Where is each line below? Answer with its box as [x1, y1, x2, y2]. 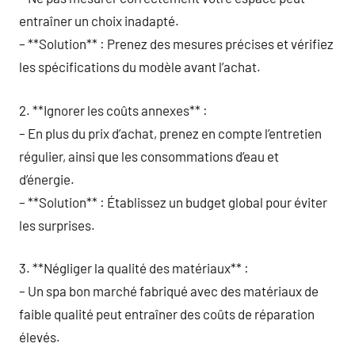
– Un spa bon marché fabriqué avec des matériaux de [19, 283, 319, 299]
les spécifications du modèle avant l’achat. [19, 59, 261, 74]
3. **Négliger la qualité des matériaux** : [19, 260, 249, 276]
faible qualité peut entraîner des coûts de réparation [19, 306, 315, 322]
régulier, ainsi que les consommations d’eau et [19, 147, 279, 164]
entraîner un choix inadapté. [19, 13, 179, 29]
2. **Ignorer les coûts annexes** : [19, 101, 208, 118]
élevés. [19, 329, 60, 345]
